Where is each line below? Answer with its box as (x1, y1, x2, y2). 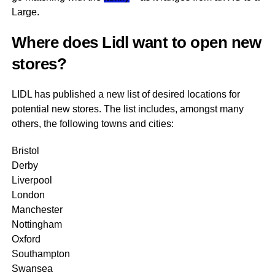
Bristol (11, 145, 39, 156)
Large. (11, 7, 39, 17)
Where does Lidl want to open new (11, 34, 261, 51)
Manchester (11, 204, 63, 215)
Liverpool (11, 175, 52, 185)
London (11, 190, 45, 200)
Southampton (11, 249, 70, 259)
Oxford (11, 234, 41, 244)
